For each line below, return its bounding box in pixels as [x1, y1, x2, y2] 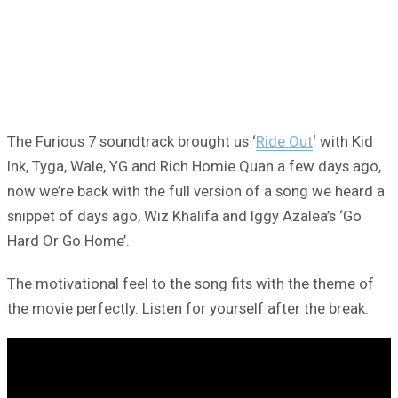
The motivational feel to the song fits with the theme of [7, 274, 374, 292]
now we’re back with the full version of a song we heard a [7, 181, 385, 200]
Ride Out [256, 131, 313, 150]
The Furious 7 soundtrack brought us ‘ [7, 131, 256, 150]
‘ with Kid [313, 131, 373, 150]
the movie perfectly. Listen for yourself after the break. [7, 298, 369, 317]
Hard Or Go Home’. [7, 231, 130, 250]
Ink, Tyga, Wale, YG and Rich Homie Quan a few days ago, [7, 156, 381, 175]
